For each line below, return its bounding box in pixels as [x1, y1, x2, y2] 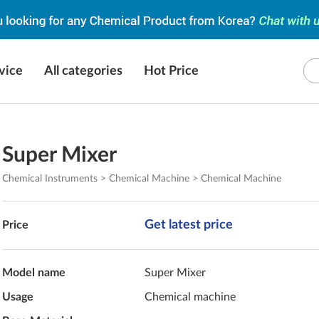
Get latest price [145, 219, 234, 231]
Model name [2, 267, 66, 278]
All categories [44, 65, 122, 78]
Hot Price [144, 65, 199, 78]
